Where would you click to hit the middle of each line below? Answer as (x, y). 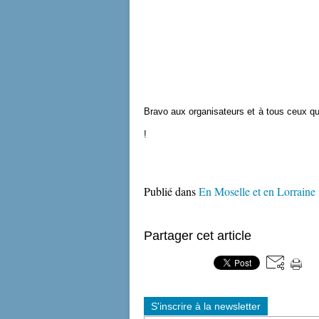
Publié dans (170, 191)
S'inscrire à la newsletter (206, 306)
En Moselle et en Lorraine (257, 191)
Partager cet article (198, 236)
